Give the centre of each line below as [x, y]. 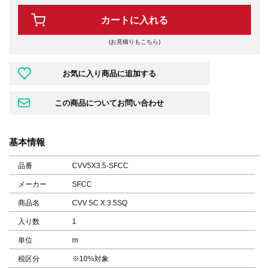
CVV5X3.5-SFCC [101, 165]
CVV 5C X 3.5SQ [100, 203]
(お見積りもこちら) [134, 41]
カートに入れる [134, 20]
